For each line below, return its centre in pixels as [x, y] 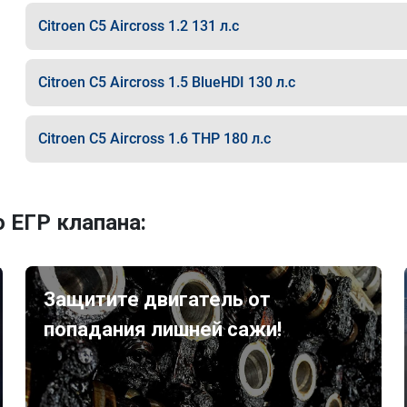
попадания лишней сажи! [163, 329]
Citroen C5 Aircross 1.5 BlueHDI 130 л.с [166, 82]
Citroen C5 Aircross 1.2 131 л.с [138, 26]
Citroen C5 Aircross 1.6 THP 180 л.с [154, 139]
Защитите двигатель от [158, 299]
